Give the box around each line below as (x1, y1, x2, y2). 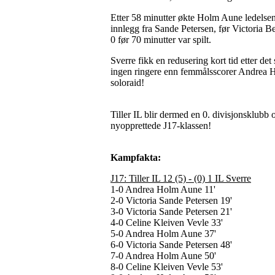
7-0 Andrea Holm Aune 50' (110, 250, 216, 261)
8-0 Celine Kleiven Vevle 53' (110, 261, 223, 273)
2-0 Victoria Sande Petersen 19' (110, 195, 232, 206)
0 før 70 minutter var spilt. (110, 34, 211, 45)
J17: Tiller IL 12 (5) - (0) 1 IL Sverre (110, 173, 251, 184)
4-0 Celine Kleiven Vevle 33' (110, 217, 223, 228)
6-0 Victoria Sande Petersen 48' (110, 239, 232, 250)
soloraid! (110, 77, 144, 88)
